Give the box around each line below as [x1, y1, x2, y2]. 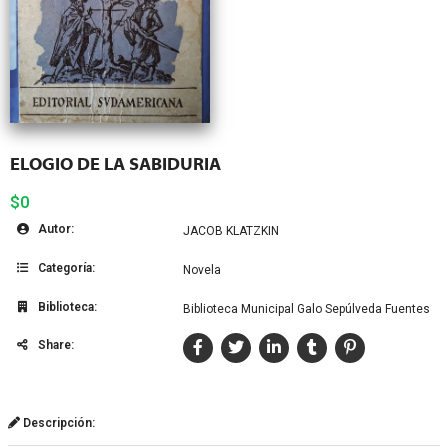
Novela [183, 262, 221, 277]
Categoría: [35, 260, 95, 275]
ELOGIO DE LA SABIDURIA [10, 153, 221, 175]
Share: [35, 337, 74, 352]
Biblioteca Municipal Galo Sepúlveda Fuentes [183, 301, 430, 316]
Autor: [35, 221, 74, 236]
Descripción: [20, 415, 95, 430]
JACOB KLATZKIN [183, 223, 279, 238]
